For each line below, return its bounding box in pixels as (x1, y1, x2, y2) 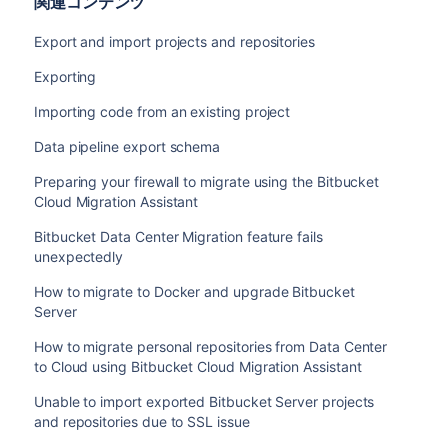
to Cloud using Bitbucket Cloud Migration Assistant (33, 358, 362, 375)
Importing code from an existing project (33, 103, 291, 120)
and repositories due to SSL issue (33, 413, 250, 430)
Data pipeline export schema (33, 138, 221, 155)
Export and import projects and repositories (33, 33, 315, 50)
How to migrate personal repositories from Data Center (33, 338, 388, 355)
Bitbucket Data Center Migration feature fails (33, 228, 323, 245)
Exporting (33, 68, 97, 85)
